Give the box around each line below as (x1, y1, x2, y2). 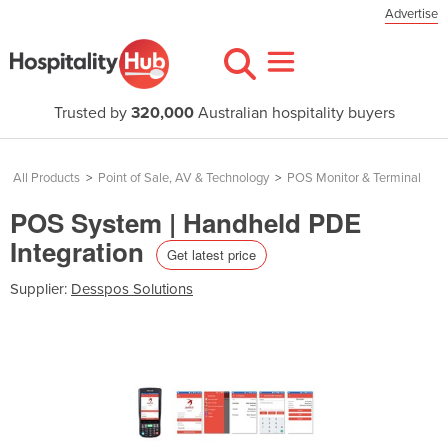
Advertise (385, 6, 438, 22)
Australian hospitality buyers (193, 103, 395, 123)
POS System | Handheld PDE (10, 204, 361, 241)
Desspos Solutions (71, 279, 193, 298)
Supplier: (10, 279, 71, 298)
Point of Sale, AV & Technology (98, 170, 269, 186)
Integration (10, 233, 151, 270)
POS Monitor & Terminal (287, 170, 421, 186)
